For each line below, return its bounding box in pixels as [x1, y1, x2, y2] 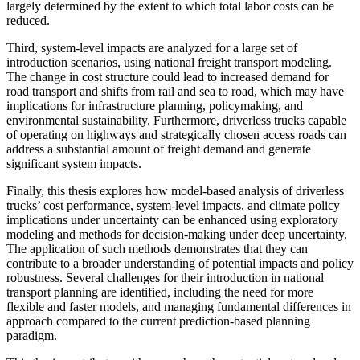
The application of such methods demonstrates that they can [6, 241, 308, 256]
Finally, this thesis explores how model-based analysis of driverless [6, 183, 344, 198]
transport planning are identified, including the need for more [6, 284, 313, 299]
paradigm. [6, 328, 57, 342]
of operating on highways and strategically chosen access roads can [6, 127, 346, 141]
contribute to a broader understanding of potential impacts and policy [6, 256, 354, 270]
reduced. [6, 13, 50, 27]
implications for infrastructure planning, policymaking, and [6, 98, 303, 112]
